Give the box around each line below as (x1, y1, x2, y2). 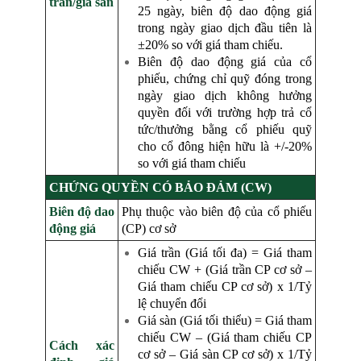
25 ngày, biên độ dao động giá (138, 4, 312, 19)
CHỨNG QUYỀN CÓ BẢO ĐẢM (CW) (49, 180, 272, 195)
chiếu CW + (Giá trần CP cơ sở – (138, 263, 312, 277)
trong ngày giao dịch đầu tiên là (138, 21, 312, 35)
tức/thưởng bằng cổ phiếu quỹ (138, 122, 312, 137)
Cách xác (49, 338, 114, 353)
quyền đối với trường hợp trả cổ (138, 106, 312, 120)
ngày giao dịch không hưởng (138, 89, 312, 103)
